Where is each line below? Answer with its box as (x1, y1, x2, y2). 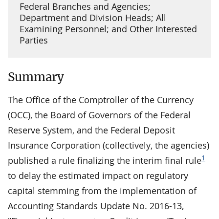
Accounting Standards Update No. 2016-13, (8, 199, 184, 212)
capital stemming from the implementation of (8, 184, 197, 197)
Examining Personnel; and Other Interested (20, 22, 197, 35)
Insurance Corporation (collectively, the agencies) (8, 139, 209, 151)
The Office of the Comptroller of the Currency (8, 93, 194, 106)
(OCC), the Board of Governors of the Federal (8, 109, 191, 121)
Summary (8, 69, 64, 85)
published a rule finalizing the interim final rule (8, 154, 201, 166)
